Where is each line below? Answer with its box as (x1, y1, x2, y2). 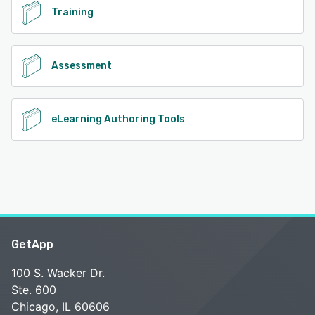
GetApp (11, 237, 53, 251)
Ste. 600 (11, 282, 56, 297)
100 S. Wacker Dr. (11, 265, 105, 280)
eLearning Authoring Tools (51, 112, 185, 125)
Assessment (51, 59, 112, 72)
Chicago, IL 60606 (11, 299, 110, 314)
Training (51, 6, 94, 18)
